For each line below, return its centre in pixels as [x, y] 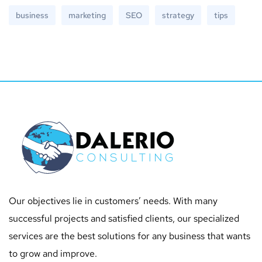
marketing [87, 15]
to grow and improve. [53, 253]
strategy [178, 15]
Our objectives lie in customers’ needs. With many [113, 201]
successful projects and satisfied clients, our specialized [124, 218]
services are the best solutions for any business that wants [130, 236]
